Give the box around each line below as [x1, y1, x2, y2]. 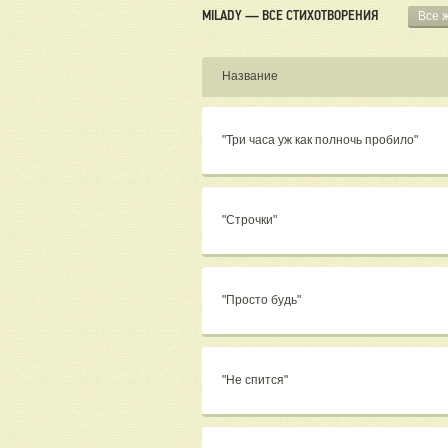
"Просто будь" [222, 293, 304, 308]
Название [222, 69, 278, 84]
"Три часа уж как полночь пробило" [222, 133, 421, 148]
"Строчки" [222, 213, 280, 228]
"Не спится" [222, 373, 291, 388]
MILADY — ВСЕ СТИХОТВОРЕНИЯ [202, 7, 378, 24]
